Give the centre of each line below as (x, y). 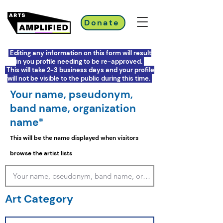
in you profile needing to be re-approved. (80, 61)
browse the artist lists (41, 153)
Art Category (40, 199)
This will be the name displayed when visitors (74, 138)
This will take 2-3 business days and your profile (80, 70)
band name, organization (73, 109)
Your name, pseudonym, (71, 95)
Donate (102, 23)
